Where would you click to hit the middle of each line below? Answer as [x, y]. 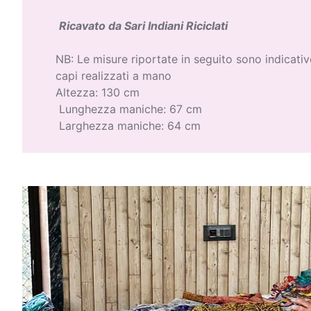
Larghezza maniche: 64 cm [128, 126]
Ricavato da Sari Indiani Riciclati [143, 26]
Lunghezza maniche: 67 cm [129, 109]
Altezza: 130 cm [98, 93]
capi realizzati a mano [114, 76]
